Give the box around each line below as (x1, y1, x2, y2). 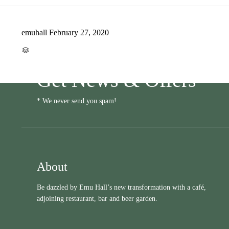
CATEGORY (29, 46, 55, 52)
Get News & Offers (37, 68, 196, 91)
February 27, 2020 (49, 28, 109, 37)
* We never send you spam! (37, 97, 117, 105)
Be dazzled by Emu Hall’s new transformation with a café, (37, 183, 206, 191)
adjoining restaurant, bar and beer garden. (37, 194, 157, 202)
